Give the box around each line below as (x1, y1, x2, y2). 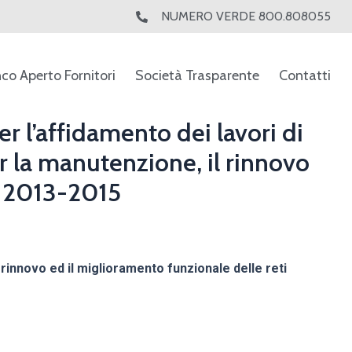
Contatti (279, 66, 332, 84)
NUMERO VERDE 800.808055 (161, 9, 332, 24)
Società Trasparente (135, 66, 260, 84)
